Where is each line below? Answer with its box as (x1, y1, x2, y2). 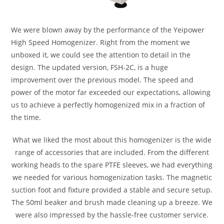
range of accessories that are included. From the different (15, 147, 209, 157)
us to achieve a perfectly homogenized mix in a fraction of (11, 99, 205, 109)
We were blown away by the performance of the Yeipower (11, 24, 205, 34)
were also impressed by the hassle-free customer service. (15, 209, 208, 219)
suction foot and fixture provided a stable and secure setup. (11, 184, 212, 194)
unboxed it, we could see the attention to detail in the (11, 49, 191, 59)
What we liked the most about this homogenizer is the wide (12, 134, 211, 144)
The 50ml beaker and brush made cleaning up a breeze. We (11, 197, 212, 207)
